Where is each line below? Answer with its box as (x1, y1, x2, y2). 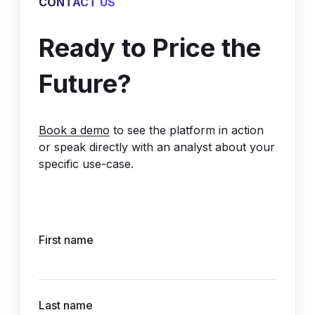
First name (39, 232, 94, 247)
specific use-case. (39, 156, 134, 171)
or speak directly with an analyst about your (39, 139, 276, 154)
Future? (39, 67, 132, 99)
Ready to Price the (39, 32, 262, 63)
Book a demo (39, 122, 110, 137)
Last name (39, 297, 94, 312)
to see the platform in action (110, 122, 264, 137)
